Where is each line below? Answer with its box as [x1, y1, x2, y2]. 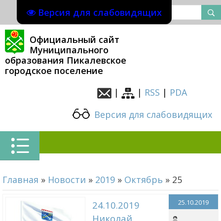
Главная [2, 174, 38, 185]
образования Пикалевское [5, 54, 126, 66]
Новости [48, 174, 86, 185]
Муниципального [30, 44, 109, 56]
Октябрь [124, 174, 163, 185]
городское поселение [5, 65, 103, 76]
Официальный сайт [30, 34, 119, 45]
